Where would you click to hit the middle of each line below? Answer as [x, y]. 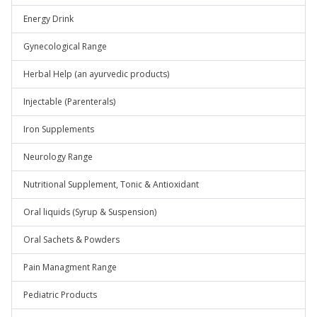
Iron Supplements [59, 129]
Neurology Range [58, 157]
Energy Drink [48, 19]
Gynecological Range [65, 46]
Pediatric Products [60, 295]
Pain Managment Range [70, 267]
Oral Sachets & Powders [71, 240]
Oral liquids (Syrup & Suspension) [90, 212]
